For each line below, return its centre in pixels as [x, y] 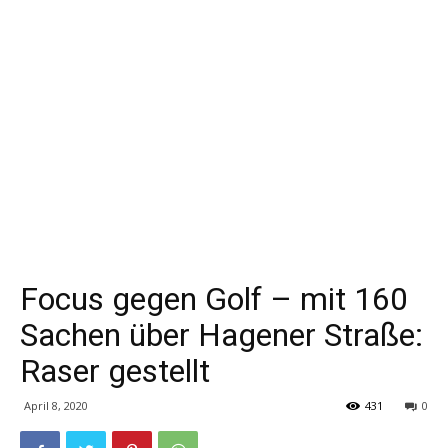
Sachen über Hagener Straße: [221, 335]
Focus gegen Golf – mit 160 [214, 299]
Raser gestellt [115, 371]
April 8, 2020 [56, 405]
